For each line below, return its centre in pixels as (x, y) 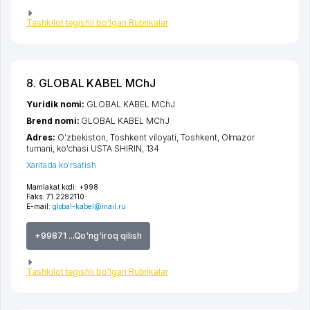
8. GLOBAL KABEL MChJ (91, 83)
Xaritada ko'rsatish (62, 165)
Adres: (42, 137)
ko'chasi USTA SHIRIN (99, 148)
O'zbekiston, (84, 137)
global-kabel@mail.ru (89, 206)
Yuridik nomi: (57, 104)
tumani (39, 148)
